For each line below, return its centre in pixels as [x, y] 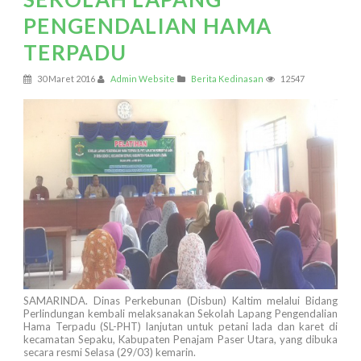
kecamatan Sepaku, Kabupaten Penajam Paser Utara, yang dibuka [180, 340]
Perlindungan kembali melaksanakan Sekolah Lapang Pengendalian [180, 314]
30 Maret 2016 [65, 79]
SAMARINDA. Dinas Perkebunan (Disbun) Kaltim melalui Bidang [180, 301]
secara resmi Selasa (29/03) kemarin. [110, 353]
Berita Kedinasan [227, 79]
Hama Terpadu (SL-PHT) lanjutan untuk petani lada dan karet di [180, 327]
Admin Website [143, 79]
